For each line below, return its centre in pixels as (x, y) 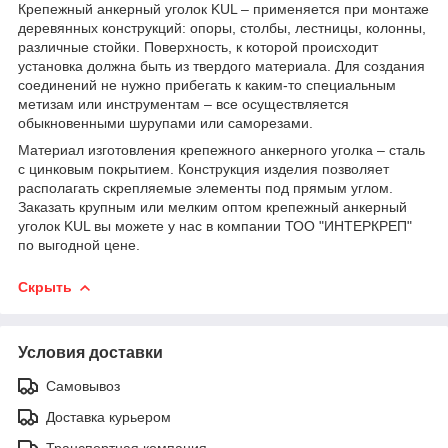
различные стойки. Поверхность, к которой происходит (198, 46)
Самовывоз (83, 385)
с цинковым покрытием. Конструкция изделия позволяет (203, 168)
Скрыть (45, 286)
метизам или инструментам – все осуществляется (183, 103)
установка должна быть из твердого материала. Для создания (221, 65)
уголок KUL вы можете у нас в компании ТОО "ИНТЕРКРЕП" (215, 225)
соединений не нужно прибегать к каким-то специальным (207, 84)
